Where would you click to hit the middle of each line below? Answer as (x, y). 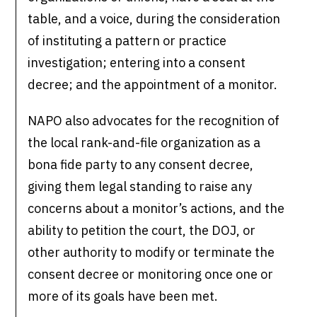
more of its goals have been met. (123, 296)
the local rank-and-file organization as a (144, 143)
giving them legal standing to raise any (140, 187)
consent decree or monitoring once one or (151, 275)
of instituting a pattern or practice (127, 41)
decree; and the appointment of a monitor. (156, 85)
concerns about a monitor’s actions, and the (156, 209)
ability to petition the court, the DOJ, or (142, 231)
